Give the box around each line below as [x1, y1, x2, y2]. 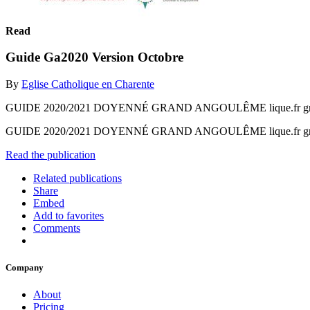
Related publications [33, 172, 122, 184]
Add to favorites [33, 209, 104, 221]
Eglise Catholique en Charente [21, 77, 154, 90]
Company [6, 262, 44, 273]
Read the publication [6, 148, 95, 161]
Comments [33, 221, 80, 234]
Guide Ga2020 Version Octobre [6, 50, 183, 65]
